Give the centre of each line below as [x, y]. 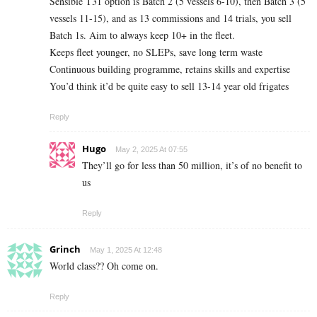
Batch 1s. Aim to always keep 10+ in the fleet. [142, 35]
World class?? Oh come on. [104, 265]
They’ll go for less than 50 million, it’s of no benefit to [192, 165]
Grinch [65, 249]
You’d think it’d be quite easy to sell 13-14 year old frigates [169, 86]
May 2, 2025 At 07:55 [151, 149]
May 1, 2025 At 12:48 [126, 249]
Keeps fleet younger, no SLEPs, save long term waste [156, 52]
